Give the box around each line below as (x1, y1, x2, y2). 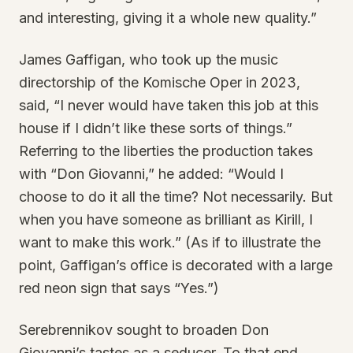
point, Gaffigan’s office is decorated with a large (19, 257, 333, 273)
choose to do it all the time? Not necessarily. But (19, 188, 333, 205)
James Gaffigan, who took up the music (19, 51, 278, 68)
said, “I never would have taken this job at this (19, 97, 318, 113)
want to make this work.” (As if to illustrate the (19, 234, 321, 251)
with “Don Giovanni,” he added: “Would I (19, 165, 284, 182)
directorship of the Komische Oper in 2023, (19, 74, 300, 91)
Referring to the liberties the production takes (19, 143, 313, 159)
